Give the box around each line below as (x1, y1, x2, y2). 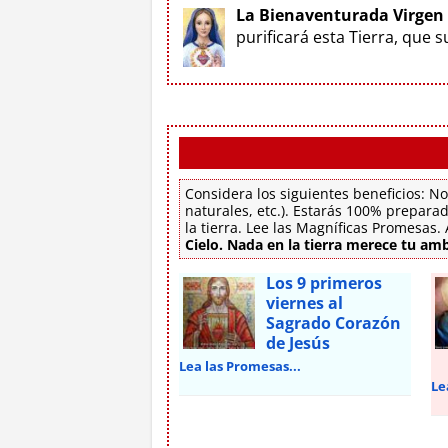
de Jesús (266, 331, 330, 354)
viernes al (266, 291, 343, 314)
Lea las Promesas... (179, 356, 301, 375)
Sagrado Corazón (266, 311, 401, 334)
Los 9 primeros (266, 271, 382, 294)
